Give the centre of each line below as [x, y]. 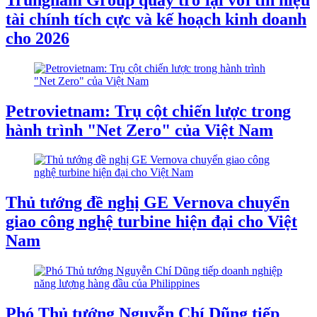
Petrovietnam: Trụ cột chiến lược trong [148, 111]
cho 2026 [38, 38]
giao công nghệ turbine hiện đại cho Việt [151, 222]
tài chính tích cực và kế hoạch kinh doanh [156, 19]
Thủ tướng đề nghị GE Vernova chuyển [148, 203]
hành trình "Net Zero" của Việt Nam [139, 130]
